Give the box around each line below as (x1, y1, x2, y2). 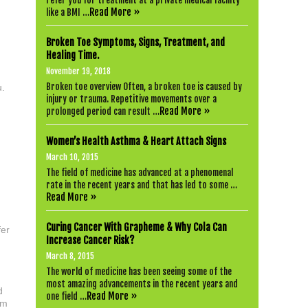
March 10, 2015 (46, 152, 98, 162)
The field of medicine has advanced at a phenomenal (46, 167, 233, 178)
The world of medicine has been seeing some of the (46, 266, 232, 277)
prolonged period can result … (46, 106, 159, 117)
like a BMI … (46, 7, 89, 18)
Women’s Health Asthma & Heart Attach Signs (46, 135, 226, 147)
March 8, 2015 (46, 251, 94, 261)
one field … (46, 291, 87, 302)
